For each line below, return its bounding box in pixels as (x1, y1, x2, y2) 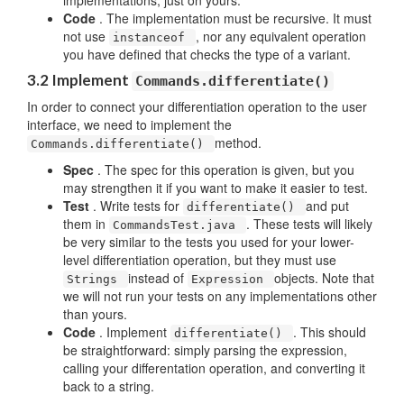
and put (306, 197, 349, 215)
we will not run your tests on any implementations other (63, 287, 377, 305)
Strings (67, 272, 124, 286)
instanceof (113, 31, 192, 44)
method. (215, 133, 262, 151)
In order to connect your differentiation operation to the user (27, 97, 367, 115)
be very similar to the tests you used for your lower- (63, 233, 354, 251)
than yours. (63, 305, 127, 323)
